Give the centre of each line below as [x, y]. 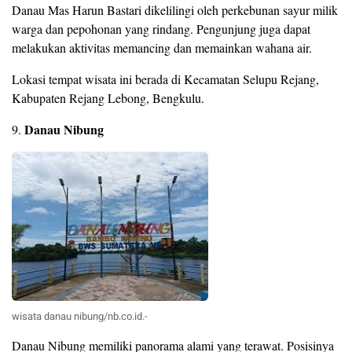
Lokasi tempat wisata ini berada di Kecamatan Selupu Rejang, [165, 79]
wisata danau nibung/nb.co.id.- [80, 317]
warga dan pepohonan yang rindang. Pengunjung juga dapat [161, 29]
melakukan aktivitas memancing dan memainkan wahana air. [162, 48]
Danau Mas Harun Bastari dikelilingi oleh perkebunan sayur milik [175, 10]
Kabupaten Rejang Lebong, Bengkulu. [108, 98]
